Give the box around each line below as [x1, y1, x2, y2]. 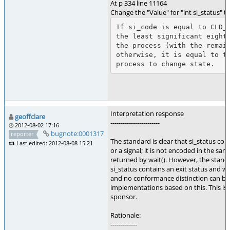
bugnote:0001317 [50, 129, 104, 138]
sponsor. [110, 192, 137, 201]
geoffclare [15, 112, 45, 121]
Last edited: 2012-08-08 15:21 [15, 139, 93, 147]
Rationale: [110, 210, 141, 220]
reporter [11, 130, 34, 138]
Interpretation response [110, 109, 184, 118]
